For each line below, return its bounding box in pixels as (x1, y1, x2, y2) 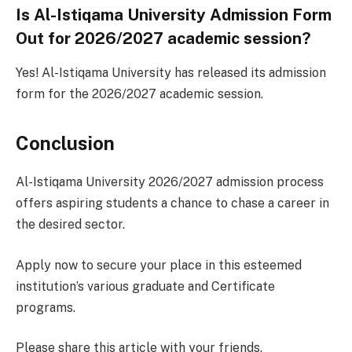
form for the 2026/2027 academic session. (16, 86, 263, 102)
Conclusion (16, 132, 115, 155)
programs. (16, 299, 75, 315)
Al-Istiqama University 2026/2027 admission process (16, 174, 324, 190)
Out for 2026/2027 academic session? (16, 28, 311, 48)
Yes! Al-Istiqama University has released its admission (16, 65, 326, 81)
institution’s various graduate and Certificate (16, 278, 275, 294)
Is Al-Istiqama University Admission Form (16, 5, 332, 24)
